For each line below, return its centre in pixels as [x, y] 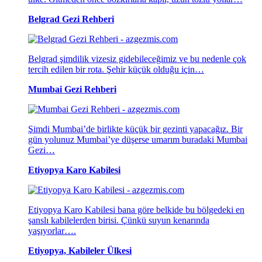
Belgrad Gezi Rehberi [71, 19]
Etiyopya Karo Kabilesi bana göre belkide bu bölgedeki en [136, 210]
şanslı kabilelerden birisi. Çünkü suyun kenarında [119, 220]
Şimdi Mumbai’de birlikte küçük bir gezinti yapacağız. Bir [135, 129]
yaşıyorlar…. [52, 231]
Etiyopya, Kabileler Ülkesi [80, 251]
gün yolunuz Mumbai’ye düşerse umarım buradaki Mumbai [138, 140]
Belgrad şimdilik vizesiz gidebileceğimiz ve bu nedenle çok [137, 59]
